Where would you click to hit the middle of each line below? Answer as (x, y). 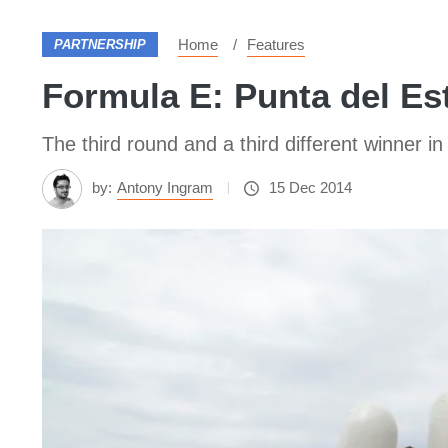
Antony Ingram (165, 187)
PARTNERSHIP (100, 44)
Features (276, 44)
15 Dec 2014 (310, 187)
